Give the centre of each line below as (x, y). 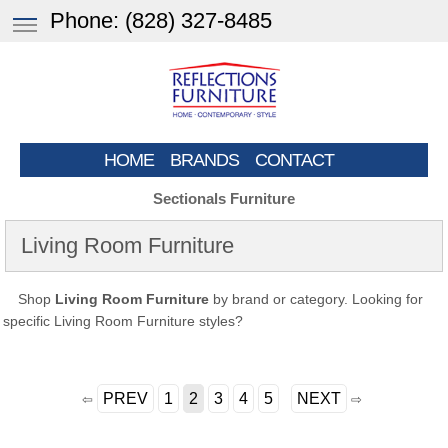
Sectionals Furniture (224, 199)
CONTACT (294, 160)
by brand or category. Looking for (316, 299)
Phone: (87, 20)
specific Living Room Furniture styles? (123, 321)
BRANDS (204, 160)
